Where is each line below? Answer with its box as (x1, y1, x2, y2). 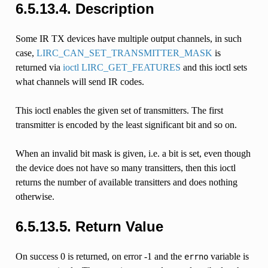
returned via (15, 62, 63, 72)
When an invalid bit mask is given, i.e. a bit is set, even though (15, 148, 251, 159)
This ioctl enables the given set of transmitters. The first (15, 105, 223, 115)
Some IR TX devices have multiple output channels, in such (15, 33, 242, 44)
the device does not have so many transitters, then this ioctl (15, 162, 236, 173)
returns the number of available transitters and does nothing (15, 176, 237, 187)
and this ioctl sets (180, 62, 247, 72)
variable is (208, 251, 249, 261)
